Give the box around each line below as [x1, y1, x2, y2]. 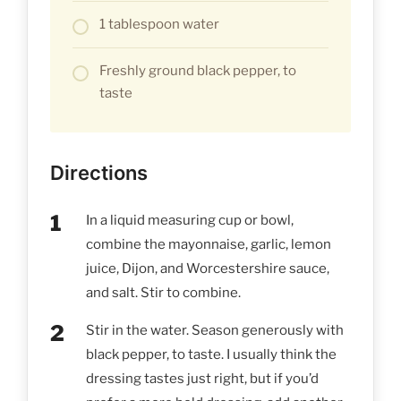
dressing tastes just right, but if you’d [86, 370, 319, 387]
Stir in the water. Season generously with [86, 321, 344, 338]
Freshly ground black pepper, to [99, 62, 296, 79]
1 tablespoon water [99, 15, 219, 32]
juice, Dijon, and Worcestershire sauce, [86, 260, 329, 277]
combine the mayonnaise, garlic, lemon [86, 235, 331, 252]
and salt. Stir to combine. [86, 284, 241, 301]
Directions [50, 160, 148, 184]
